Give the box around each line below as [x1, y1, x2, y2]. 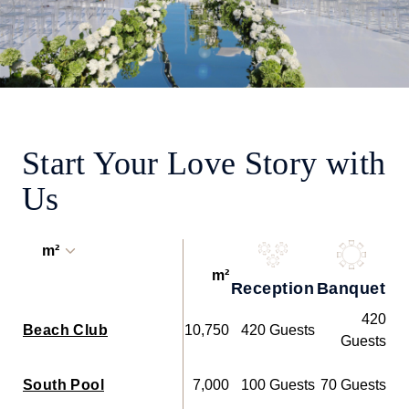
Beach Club [23, 321, 108, 338]
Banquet [317, 278, 386, 298]
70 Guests [320, 376, 386, 393]
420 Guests [241, 321, 315, 338]
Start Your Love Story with [22, 144, 386, 182]
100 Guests [241, 376, 315, 393]
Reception [231, 278, 315, 298]
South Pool [23, 376, 104, 393]
